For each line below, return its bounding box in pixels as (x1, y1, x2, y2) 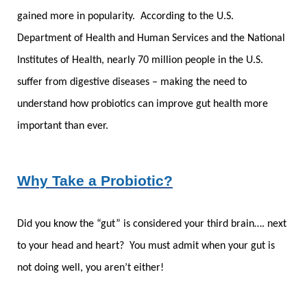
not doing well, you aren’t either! (17, 262, 167, 273)
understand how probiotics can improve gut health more (17, 98, 268, 110)
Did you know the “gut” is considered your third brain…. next (17, 218, 286, 230)
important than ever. (17, 120, 108, 132)
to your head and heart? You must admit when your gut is (17, 240, 275, 251)
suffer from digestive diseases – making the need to (17, 76, 247, 88)
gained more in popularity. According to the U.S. (17, 10, 234, 22)
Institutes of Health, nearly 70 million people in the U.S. (17, 54, 263, 66)
